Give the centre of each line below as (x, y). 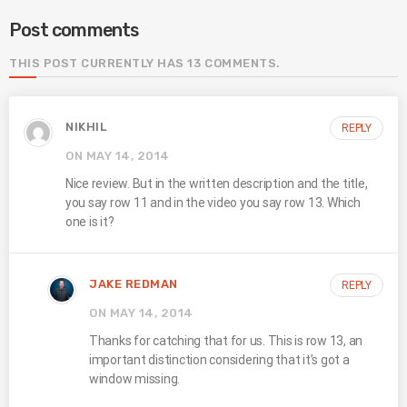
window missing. (135, 378)
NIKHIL (86, 127)
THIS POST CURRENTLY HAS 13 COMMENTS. (145, 63)
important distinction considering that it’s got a (219, 359)
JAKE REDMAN (134, 284)
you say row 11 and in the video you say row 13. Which (213, 203)
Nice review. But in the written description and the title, (217, 184)
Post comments (74, 30)
